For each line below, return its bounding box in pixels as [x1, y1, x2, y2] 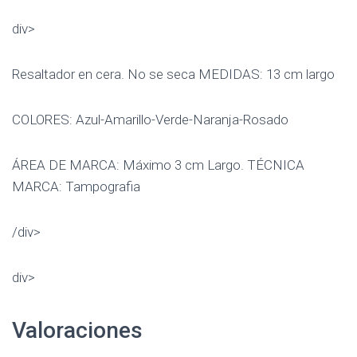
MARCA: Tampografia [12, 178, 140, 194]
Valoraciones [12, 317, 143, 343]
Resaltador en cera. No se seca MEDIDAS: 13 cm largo [12, 66, 335, 82]
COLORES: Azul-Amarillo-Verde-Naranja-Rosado [12, 112, 288, 127]
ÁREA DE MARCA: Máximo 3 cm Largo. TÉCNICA [12, 157, 304, 173]
